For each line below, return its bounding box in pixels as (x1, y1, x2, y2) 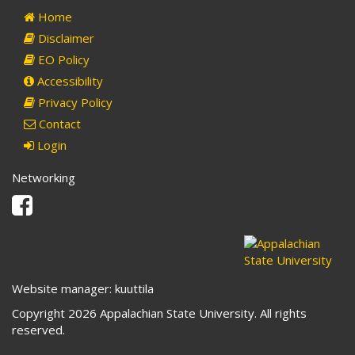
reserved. (12, 322, 65, 338)
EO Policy (35, 52, 90, 68)
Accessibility (34, 73, 103, 90)
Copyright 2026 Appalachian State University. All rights (12, 305, 307, 322)
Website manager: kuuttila (12, 281, 154, 297)
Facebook (32, 193, 84, 209)
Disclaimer (35, 30, 94, 47)
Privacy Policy (35, 94, 113, 111)
